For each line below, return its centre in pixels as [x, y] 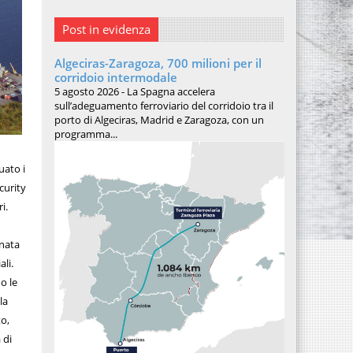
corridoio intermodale [115, 77]
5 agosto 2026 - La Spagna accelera [134, 91]
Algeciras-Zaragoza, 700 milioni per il [158, 63]
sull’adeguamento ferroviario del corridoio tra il [163, 106]
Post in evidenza [106, 29]
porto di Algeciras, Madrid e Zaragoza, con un [159, 120]
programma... [85, 134]
